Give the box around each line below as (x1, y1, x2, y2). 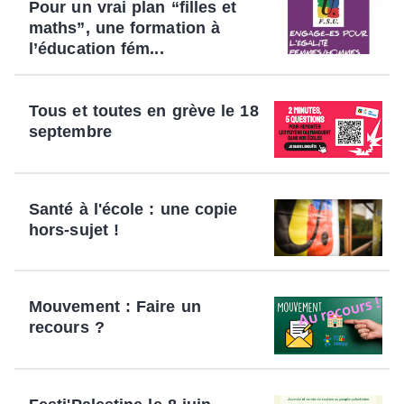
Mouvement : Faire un (29, 298, 201, 317)
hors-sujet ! (29, 220, 120, 239)
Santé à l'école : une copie (29, 199, 238, 218)
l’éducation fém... (29, 39, 164, 58)
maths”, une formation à (29, 18, 221, 37)
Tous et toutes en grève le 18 (29, 101, 259, 120)
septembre (29, 122, 112, 141)
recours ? (29, 318, 105, 337)
